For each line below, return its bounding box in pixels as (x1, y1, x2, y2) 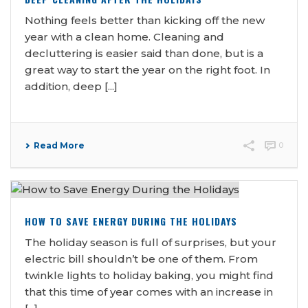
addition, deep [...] (25, 80, 118, 93)
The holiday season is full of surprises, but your (25, 236, 276, 250)
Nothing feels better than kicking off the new (25, 14, 265, 27)
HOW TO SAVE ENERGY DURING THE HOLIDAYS (25, 214, 237, 229)
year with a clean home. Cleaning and (25, 30, 224, 44)
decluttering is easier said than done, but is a (25, 47, 263, 60)
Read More (34, 140, 85, 151)
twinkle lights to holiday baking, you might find (25, 269, 274, 283)
